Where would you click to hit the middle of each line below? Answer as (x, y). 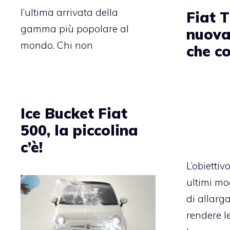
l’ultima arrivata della (69, 13)
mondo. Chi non (57, 45)
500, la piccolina (79, 130)
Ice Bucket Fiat (74, 113)
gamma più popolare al (75, 29)
